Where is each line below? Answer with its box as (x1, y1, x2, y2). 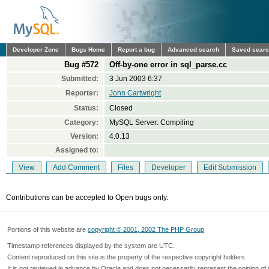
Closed (109, 104, 133, 112)
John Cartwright (109, 89, 161, 97)
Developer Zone (13, 46, 59, 53)
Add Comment (53, 163, 100, 172)
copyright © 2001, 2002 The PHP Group (88, 226, 204, 233)
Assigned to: (55, 146, 98, 154)
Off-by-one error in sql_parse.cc (109, 60, 227, 69)
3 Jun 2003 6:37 (109, 74, 162, 83)
